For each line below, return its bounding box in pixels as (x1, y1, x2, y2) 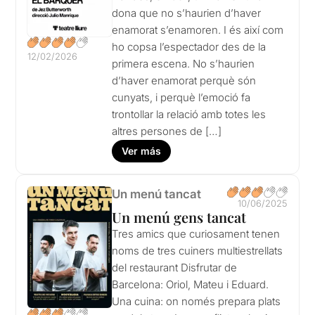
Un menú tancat (112, 187, 202, 202)
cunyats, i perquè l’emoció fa (112, 91, 251, 105)
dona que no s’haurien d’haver (112, 6, 262, 20)
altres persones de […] (112, 124, 222, 139)
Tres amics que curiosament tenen (112, 227, 281, 241)
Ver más (122, 145, 162, 157)
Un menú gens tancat (112, 207, 247, 227)
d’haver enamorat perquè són (112, 74, 257, 88)
